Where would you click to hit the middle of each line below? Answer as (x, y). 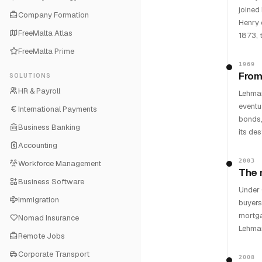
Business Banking (49, 127)
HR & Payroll (39, 91)
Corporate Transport (54, 254)
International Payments (58, 109)
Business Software (51, 182)
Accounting (38, 145)
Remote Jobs (42, 236)
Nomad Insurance (49, 218)
